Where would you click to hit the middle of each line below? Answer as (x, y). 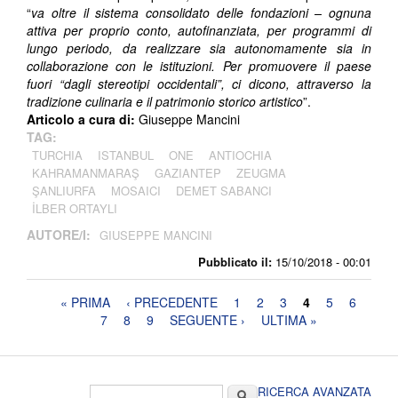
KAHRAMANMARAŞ (86, 173)
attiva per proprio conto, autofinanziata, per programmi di (199, 31)
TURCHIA (57, 155)
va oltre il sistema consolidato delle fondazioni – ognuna (201, 13)
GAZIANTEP (188, 173)
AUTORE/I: (60, 235)
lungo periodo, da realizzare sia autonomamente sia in (199, 48)
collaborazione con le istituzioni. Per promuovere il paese (199, 66)
